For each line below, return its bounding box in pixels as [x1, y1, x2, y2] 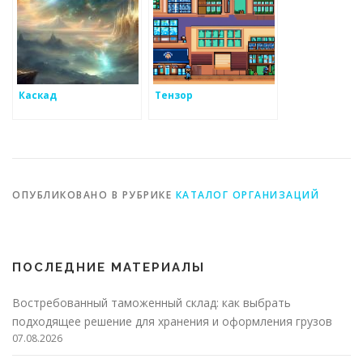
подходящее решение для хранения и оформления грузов [12, 314, 332, 330]
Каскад [19, 88, 57, 101]
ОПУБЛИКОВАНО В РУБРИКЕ [12, 188, 176, 203]
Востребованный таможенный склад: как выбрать [12, 295, 291, 311]
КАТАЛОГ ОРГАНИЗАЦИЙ [175, 188, 319, 203]
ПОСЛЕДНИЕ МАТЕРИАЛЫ [12, 260, 205, 275]
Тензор [155, 88, 193, 101]
